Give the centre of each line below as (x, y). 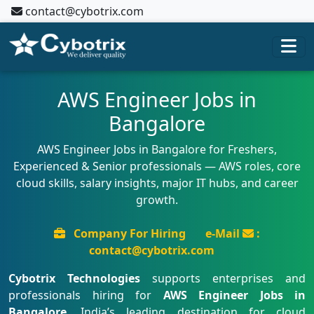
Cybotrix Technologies (74, 278)
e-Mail (224, 233)
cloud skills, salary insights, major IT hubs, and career (157, 183)
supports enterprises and (223, 278)
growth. (157, 200)
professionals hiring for (86, 295)
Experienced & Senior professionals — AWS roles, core (157, 166)
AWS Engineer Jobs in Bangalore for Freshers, (157, 149)
